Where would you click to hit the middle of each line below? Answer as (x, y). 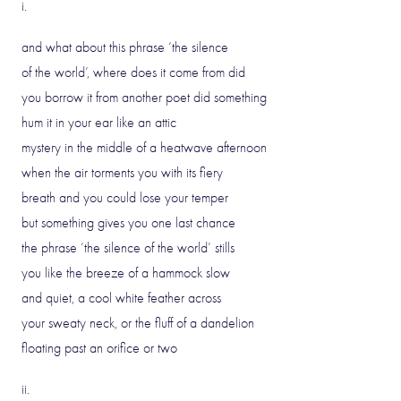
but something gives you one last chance (128, 223)
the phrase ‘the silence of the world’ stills (128, 248)
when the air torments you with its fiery (122, 173)
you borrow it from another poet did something (144, 98)
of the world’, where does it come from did (133, 73)
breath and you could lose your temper (125, 198)
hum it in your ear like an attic (99, 123)
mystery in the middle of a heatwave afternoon (144, 148)
